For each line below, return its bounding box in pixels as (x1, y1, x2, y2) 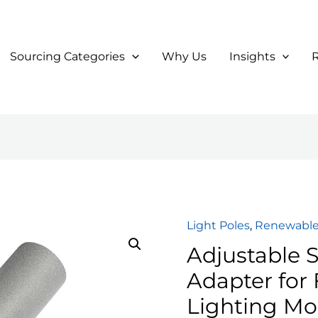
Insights (229, 50, 275, 63)
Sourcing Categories (10, 50, 126, 63)
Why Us (161, 50, 207, 63)
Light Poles (187, 219, 251, 233)
